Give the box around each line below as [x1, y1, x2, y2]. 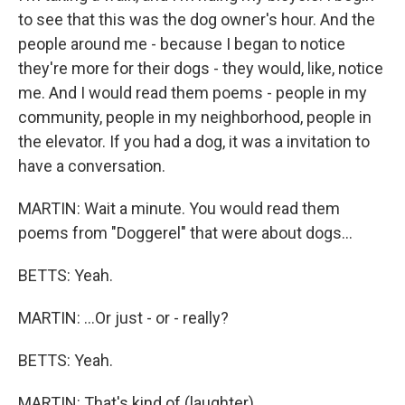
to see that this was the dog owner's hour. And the [18, 10, 375, 29]
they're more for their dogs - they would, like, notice [18, 59, 383, 78]
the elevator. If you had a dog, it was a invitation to [18, 132, 370, 151]
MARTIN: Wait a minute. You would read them [18, 199, 340, 218]
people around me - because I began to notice [18, 34, 345, 53]
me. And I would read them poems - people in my [18, 83, 367, 102]
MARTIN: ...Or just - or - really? [18, 308, 229, 327]
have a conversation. [18, 156, 165, 175]
